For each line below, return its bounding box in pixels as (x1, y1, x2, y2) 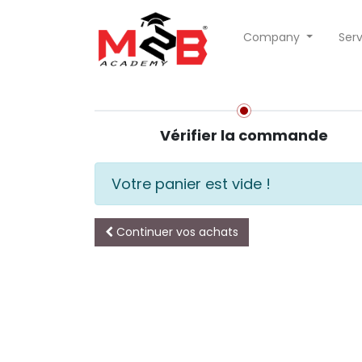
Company (243, 28, 301, 45)
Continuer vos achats (116, 224, 238, 240)
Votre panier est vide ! (112, 174, 271, 194)
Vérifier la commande (160, 125, 328, 145)
